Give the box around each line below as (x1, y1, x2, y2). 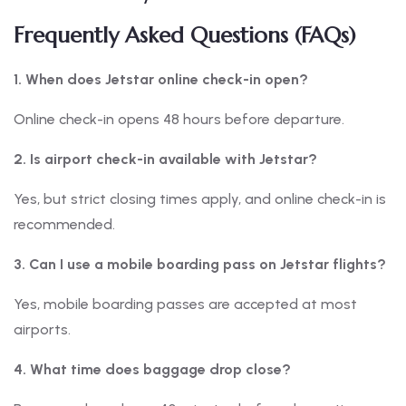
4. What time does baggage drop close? (14, 361, 291, 379)
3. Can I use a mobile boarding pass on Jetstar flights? (14, 256, 386, 274)
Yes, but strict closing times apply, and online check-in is (14, 190, 386, 208)
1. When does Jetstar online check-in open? (14, 71, 308, 89)
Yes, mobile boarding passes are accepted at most (14, 295, 357, 314)
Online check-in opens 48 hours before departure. (14, 111, 344, 129)
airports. (14, 321, 71, 339)
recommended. (14, 216, 115, 234)
